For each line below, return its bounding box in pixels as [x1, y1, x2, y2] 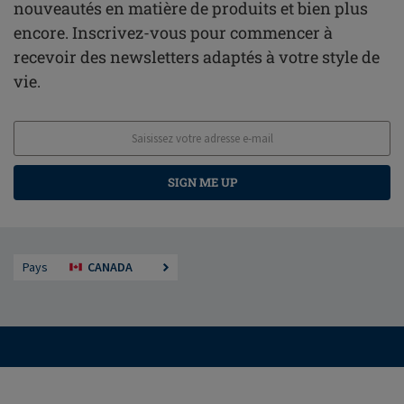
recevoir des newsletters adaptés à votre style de [14, 46, 380, 69]
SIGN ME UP [167, 174, 237, 191]
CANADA [87, 259, 133, 276]
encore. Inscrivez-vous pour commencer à [14, 22, 333, 44]
